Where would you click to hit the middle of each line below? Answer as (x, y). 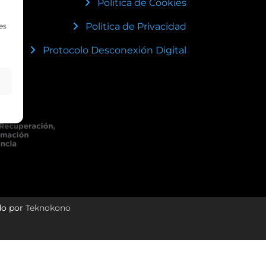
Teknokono (48, 208)
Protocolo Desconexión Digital (114, 50)
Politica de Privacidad (136, 26)
